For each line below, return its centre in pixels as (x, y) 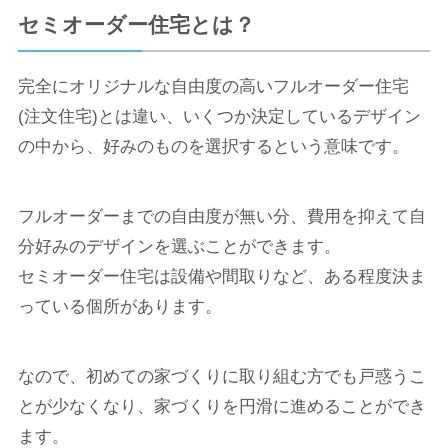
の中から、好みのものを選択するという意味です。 (213, 146)
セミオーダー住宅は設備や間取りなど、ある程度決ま (221, 276)
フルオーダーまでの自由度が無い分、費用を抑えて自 (221, 216)
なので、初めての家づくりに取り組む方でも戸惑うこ (221, 376)
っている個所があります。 (119, 306)
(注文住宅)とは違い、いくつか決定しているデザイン (219, 116)
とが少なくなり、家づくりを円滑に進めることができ (221, 406)
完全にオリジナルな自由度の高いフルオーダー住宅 (213, 86)
